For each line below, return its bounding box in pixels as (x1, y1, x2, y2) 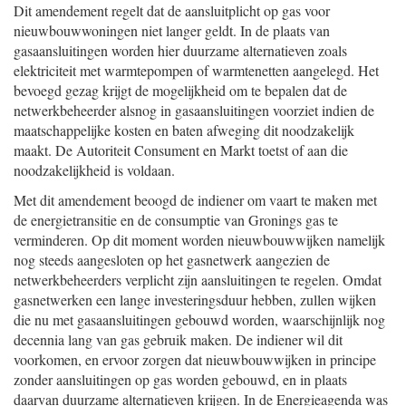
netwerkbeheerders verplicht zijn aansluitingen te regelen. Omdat (14, 270, 382, 289)
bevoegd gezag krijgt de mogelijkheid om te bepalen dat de (14, 81, 347, 100)
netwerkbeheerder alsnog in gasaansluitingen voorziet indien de (14, 101, 374, 120)
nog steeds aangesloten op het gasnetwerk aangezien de (14, 250, 330, 269)
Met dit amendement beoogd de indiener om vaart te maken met (14, 190, 377, 209)
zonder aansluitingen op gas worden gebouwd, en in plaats (14, 370, 347, 389)
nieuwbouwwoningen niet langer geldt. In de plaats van (14, 21, 330, 40)
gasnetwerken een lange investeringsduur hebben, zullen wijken (14, 290, 376, 309)
